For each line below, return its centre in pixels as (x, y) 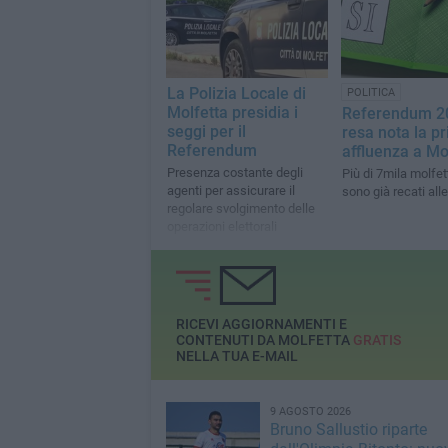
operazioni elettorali (221, 227)
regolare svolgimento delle (240, 209)
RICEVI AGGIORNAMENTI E (261, 324)
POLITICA (370, 93)
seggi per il (206, 132)
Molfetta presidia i (232, 113)
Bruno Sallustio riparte (348, 429)
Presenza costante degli (234, 173)
